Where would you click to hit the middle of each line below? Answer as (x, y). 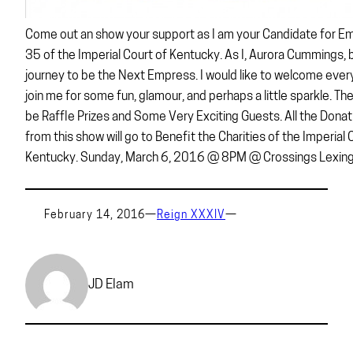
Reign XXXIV (191, 216)
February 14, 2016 (95, 216)
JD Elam (111, 284)
